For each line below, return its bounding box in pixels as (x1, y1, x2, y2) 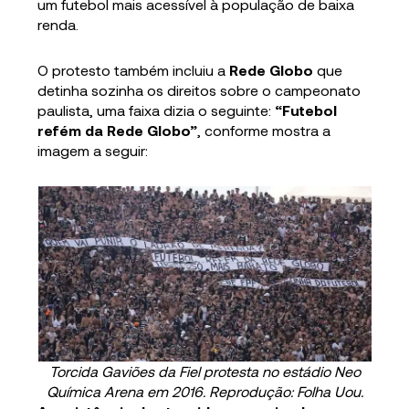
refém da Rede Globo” (37, 121, 198, 140)
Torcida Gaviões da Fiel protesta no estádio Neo (48, 362, 361, 381)
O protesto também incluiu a (37, 61, 230, 79)
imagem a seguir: (37, 142, 149, 160)
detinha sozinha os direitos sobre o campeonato (37, 81, 362, 100)
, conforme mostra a (197, 121, 331, 140)
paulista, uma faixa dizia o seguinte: (37, 101, 276, 120)
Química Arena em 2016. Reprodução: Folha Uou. (46, 383, 363, 401)
